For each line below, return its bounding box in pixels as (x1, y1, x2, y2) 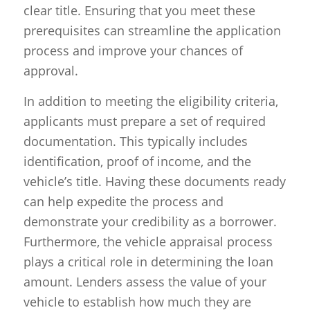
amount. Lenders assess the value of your (23, 273, 266, 290)
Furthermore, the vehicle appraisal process (23, 232, 273, 250)
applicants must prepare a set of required (23, 112, 266, 129)
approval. (23, 62, 78, 79)
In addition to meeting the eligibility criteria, (23, 92, 278, 109)
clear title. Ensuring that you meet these (23, 1, 255, 19)
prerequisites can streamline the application (23, 21, 281, 39)
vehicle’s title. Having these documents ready (23, 172, 286, 190)
